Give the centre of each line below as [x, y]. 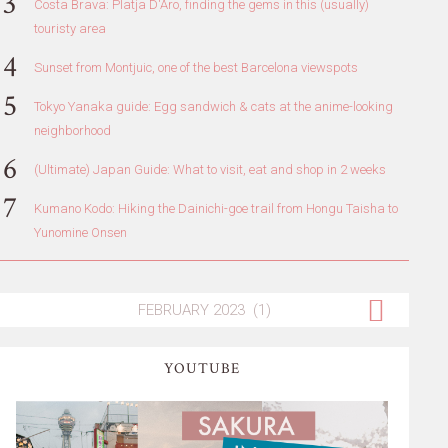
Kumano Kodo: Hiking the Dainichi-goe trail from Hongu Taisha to [215, 208]
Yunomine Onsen [80, 232]
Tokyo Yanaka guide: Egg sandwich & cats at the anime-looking [213, 106]
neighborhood [72, 130]
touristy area [69, 28]
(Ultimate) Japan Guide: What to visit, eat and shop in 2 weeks [209, 169]
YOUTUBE [201, 368]
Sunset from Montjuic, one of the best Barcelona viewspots [195, 67]
